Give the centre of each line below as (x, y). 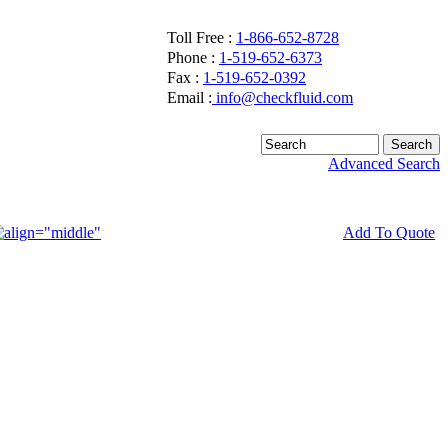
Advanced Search (384, 163)
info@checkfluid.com (282, 97)
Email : (189, 97)
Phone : (193, 57)
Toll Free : (201, 37)
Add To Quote (389, 232)
